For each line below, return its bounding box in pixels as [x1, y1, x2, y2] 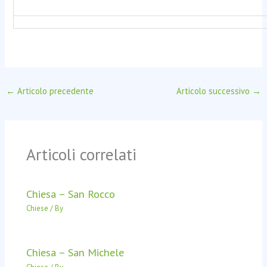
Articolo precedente [14, 85, 94, 97]
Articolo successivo [176, 85, 253, 97]
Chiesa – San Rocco [26, 186, 116, 201]
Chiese [26, 203, 49, 214]
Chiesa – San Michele [26, 245, 125, 260]
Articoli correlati [26, 144, 137, 166]
